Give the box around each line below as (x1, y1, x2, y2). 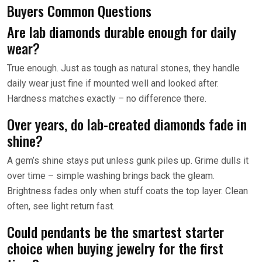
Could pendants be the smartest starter (7, 220, 224, 242)
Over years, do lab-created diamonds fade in (7, 113, 247, 135)
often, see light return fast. (7, 200, 115, 212)
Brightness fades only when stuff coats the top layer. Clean (7, 185, 248, 196)
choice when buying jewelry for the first (7, 237, 223, 258)
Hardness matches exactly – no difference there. (7, 92, 206, 104)
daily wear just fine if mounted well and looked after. (7, 77, 219, 89)
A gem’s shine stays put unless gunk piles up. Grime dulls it (7, 154, 249, 166)
